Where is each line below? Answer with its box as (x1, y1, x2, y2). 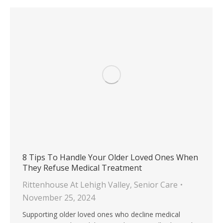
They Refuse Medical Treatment (22, 162, 142, 174)
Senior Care (134, 179, 178, 191)
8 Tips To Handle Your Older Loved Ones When (22, 152, 198, 163)
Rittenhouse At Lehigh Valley (22, 179, 130, 191)
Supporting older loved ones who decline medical (22, 210, 180, 220)
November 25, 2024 (22, 192, 95, 204)
